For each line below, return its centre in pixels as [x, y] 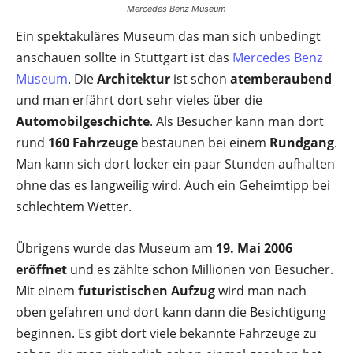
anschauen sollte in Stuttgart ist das [124, 58]
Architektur [134, 79]
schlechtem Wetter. [74, 206]
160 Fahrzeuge [93, 143]
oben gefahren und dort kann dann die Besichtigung [171, 312]
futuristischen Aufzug [147, 291]
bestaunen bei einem [204, 143]
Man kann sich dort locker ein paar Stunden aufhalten [175, 164]
